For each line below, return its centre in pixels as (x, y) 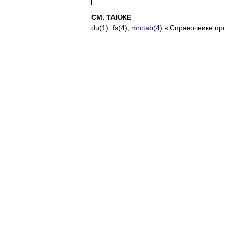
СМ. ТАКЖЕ (111, 17)
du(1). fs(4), (111, 28)
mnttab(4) (147, 28)
